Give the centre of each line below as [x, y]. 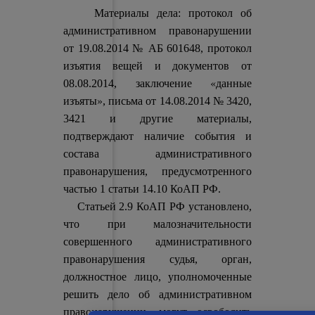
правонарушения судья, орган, [157, 259]
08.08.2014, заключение [137, 83]
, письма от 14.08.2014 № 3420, [177, 101]
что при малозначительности [157, 224]
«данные [231, 83]
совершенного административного [157, 242]
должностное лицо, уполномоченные [157, 277]
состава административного [157, 154]
